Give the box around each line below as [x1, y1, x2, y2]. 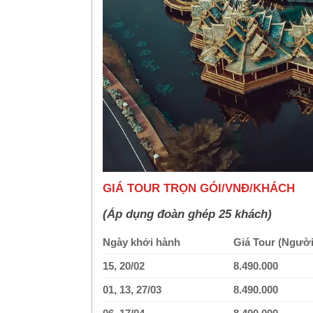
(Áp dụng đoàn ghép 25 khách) [103, 207, 272, 221]
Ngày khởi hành [103, 236, 180, 249]
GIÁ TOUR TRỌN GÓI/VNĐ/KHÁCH [103, 181, 295, 195]
